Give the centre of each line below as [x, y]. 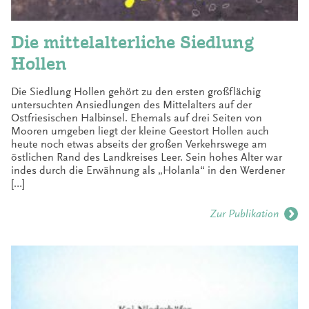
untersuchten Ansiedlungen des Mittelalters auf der [131, 104]
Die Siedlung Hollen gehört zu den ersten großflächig [136, 91]
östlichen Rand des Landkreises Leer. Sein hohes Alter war [147, 157]
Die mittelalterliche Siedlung [133, 42]
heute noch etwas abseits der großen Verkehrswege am [139, 144]
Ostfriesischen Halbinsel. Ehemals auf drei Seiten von [137, 118]
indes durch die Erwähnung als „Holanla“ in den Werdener [148, 170]
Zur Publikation [244, 213]
